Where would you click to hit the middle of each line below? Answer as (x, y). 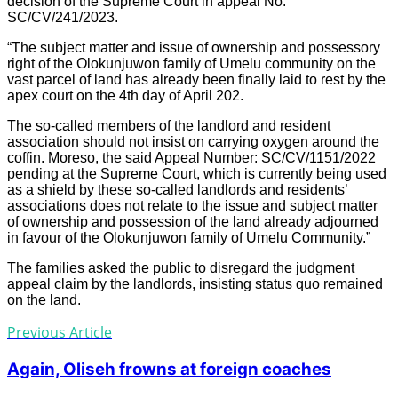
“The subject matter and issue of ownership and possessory (194, 48)
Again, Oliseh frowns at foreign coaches (169, 370)
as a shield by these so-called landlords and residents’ (177, 190)
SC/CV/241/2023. (63, 18)
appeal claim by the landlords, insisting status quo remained (195, 284)
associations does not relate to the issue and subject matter (192, 206)
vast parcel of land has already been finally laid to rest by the (196, 80)
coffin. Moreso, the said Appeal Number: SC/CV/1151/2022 (191, 158)
